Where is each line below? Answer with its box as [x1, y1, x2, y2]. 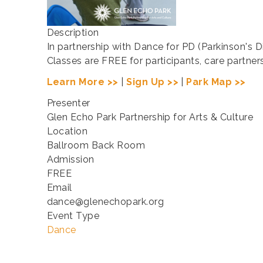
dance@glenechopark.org [46, 196, 164, 208]
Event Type [46, 210, 100, 222]
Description [46, 27, 99, 39]
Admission [46, 154, 95, 166]
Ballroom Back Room [46, 140, 146, 151]
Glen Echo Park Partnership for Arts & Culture [46, 112, 254, 123]
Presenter [46, 97, 90, 109]
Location [46, 126, 88, 137]
